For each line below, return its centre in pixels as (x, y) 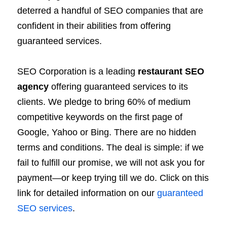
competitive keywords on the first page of (100, 117)
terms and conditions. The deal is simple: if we (110, 148)
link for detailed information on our (87, 193)
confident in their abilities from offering (94, 26)
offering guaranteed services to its (118, 87)
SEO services (45, 209)
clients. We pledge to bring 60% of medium (104, 102)
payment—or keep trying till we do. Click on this (113, 178)
